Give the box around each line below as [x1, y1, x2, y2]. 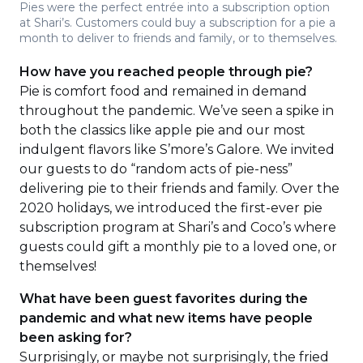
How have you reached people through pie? [19, 64, 313, 79]
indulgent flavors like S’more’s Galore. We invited [19, 142, 335, 157]
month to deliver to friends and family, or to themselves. [19, 31, 337, 45]
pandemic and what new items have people [19, 310, 313, 326]
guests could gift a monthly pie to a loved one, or [19, 239, 337, 254]
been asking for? [19, 330, 135, 345]
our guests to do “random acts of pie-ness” [19, 161, 293, 177]
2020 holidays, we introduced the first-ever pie [19, 200, 322, 216]
